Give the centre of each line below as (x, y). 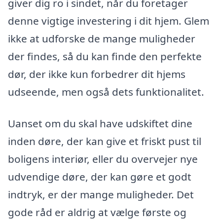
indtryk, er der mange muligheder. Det (101, 194)
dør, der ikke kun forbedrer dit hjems (97, 74)
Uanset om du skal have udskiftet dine (100, 123)
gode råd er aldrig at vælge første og (97, 212)
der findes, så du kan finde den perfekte (105, 56)
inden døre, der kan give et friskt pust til (105, 141)
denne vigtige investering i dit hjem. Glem (109, 21)
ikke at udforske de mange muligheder (102, 39)
